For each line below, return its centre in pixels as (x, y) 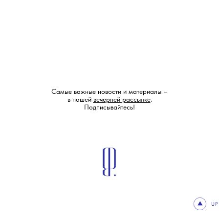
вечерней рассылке (122, 100)
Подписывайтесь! (109, 108)
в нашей (80, 100)
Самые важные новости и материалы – (109, 92)
